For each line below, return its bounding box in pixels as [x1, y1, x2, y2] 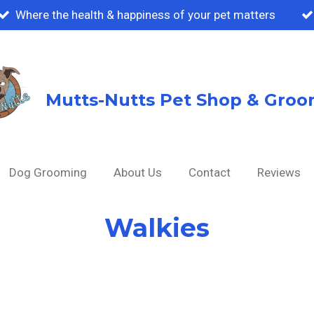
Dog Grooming [8, 165, 87, 179]
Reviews [257, 165, 301, 179]
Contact [188, 165, 231, 179]
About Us [113, 165, 162, 179]
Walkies [104, 212, 210, 243]
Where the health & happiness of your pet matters [15, 7, 275, 22]
